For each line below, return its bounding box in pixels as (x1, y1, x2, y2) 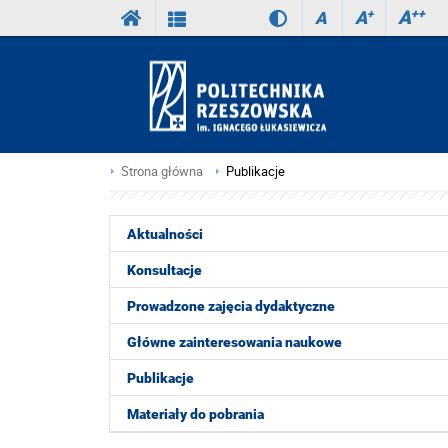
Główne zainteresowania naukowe (127, 334, 342, 350)
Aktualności (127, 226, 203, 242)
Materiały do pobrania (127, 406, 264, 422)
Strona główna (121, 163, 203, 180)
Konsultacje (127, 262, 202, 278)
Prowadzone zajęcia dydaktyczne (127, 298, 335, 314)
